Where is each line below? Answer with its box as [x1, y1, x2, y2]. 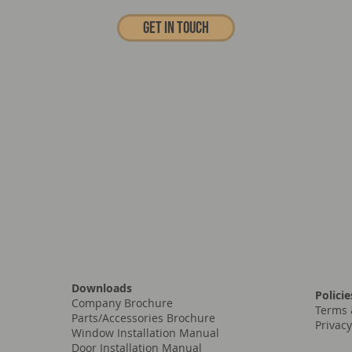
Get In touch [142, 18, 209, 38]
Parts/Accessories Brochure [71, 310, 215, 326]
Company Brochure [71, 295, 173, 311]
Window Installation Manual [71, 325, 219, 341]
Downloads [71, 280, 132, 296]
